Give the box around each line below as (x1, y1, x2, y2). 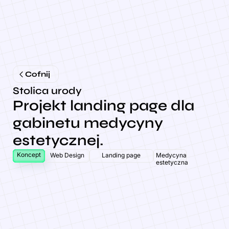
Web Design (50, 151, 84, 159)
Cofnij (25, 70, 50, 79)
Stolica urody (12, 84, 82, 97)
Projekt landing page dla (12, 97, 194, 114)
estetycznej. (12, 131, 103, 149)
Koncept (16, 151, 41, 158)
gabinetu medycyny (12, 114, 163, 132)
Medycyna (155, 151, 187, 159)
